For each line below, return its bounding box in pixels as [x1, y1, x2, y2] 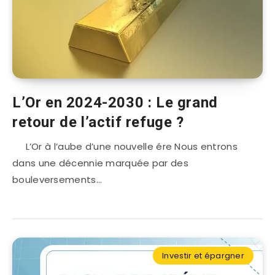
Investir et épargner [162, 250, 244, 262]
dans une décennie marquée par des [12, 157, 188, 170]
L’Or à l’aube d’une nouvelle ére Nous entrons [12, 140, 238, 153]
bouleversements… [12, 173, 102, 187]
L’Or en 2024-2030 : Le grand [12, 94, 218, 112]
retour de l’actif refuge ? [12, 114, 184, 131]
